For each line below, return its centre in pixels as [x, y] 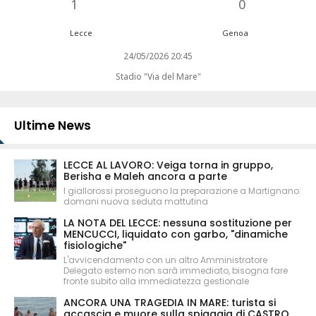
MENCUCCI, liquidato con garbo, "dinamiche [176, 234]
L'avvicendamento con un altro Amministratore [165, 260]
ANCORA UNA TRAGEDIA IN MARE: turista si [170, 302]
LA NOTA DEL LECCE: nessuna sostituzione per [178, 223]
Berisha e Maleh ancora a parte [145, 176]
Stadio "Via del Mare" [158, 76]
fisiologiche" [95, 245]
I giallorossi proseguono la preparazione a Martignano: [182, 190]
